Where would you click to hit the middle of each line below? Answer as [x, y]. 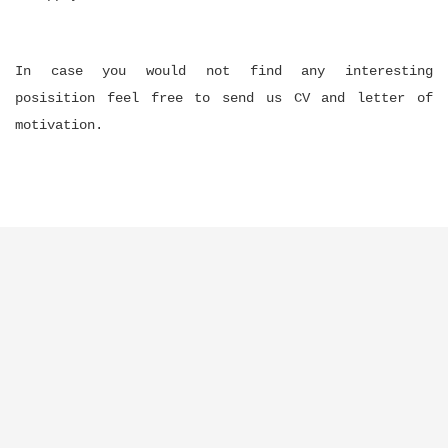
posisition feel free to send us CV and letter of [224, 98]
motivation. [59, 125]
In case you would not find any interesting [224, 71]
